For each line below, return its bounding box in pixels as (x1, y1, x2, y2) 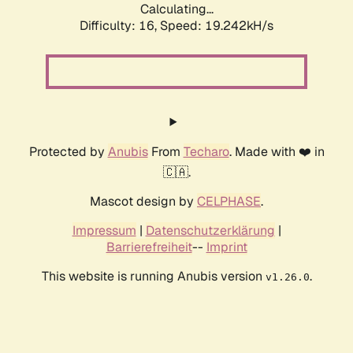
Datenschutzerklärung (145, 222, 275, 240)
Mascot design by (90, 193, 197, 210)
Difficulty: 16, (80, 17, 160, 35)
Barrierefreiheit (106, 239, 192, 256)
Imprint (206, 239, 247, 256)
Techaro (183, 143, 229, 161)
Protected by (28, 143, 108, 161)
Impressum (72, 222, 136, 240)
